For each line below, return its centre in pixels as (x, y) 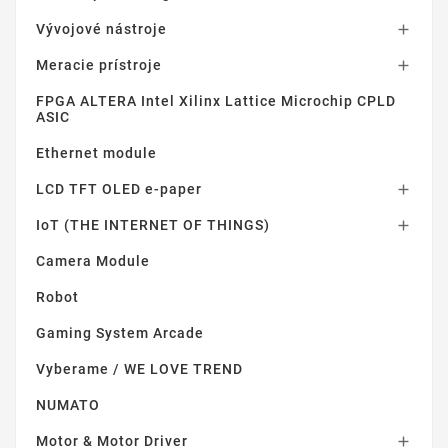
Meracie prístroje (99, 64)
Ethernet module (96, 152)
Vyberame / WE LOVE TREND (139, 368)
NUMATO (68, 404)
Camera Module (93, 260)
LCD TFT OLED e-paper (119, 188)
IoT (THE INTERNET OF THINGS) (153, 224)
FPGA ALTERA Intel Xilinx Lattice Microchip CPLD (216, 100)
